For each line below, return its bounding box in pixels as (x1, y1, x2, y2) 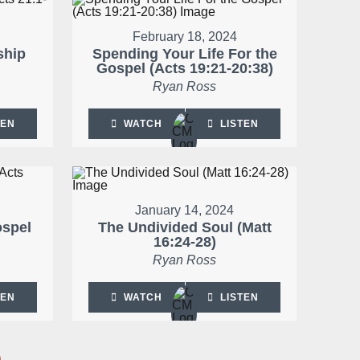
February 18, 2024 (132, 30, 237, 44)
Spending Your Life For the (92, 46, 277, 63)
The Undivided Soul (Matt (97, 219, 272, 236)
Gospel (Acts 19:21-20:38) (96, 60, 273, 77)
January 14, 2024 (135, 203, 235, 218)
